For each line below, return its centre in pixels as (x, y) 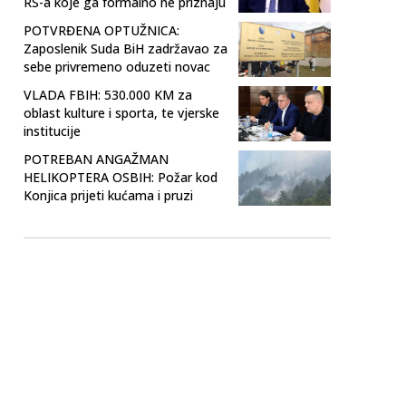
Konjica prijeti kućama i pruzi (108, 195)
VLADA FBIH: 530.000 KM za (108, 94)
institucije (52, 130)
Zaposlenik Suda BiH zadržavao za (126, 48)
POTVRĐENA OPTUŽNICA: (101, 30)
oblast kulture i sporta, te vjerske (121, 112)
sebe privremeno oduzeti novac (117, 66)
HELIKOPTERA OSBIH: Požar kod (121, 177)
